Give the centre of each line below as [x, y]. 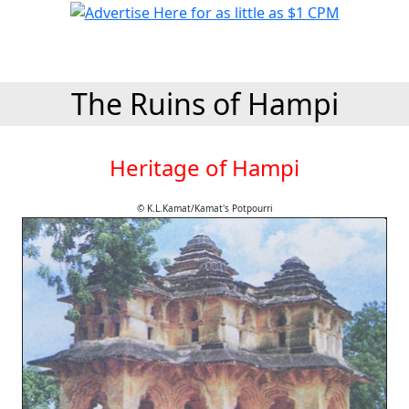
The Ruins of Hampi [204, 104]
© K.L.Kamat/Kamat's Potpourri [204, 208]
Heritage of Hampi [204, 168]
